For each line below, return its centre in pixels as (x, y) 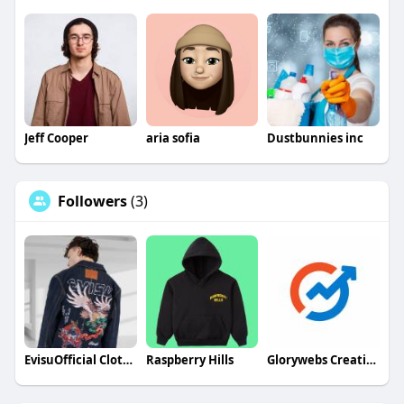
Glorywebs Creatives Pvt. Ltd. (372, 359)
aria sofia (173, 138)
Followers (92, 201)
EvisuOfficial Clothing (127, 359)
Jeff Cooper (56, 138)
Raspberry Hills (189, 359)
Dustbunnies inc (316, 138)
